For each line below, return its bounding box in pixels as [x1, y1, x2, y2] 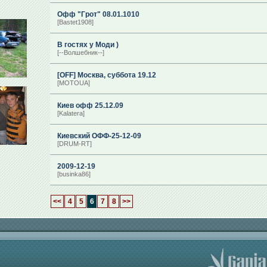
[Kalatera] [57, 110, 85, 117]
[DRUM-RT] [57, 140, 92, 147]
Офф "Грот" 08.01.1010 [57, 10, 139, 18]
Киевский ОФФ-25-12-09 [57, 132, 141, 140]
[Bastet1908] [57, 18, 94, 26]
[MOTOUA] [57, 79, 90, 86]
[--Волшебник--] [57, 49, 104, 56]
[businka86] [57, 170, 91, 178]
